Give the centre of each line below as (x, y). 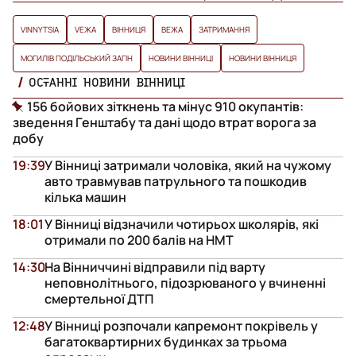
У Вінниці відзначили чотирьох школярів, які (182, 224)
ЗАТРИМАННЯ (224, 29)
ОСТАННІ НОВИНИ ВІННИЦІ (107, 81)
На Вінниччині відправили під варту (155, 267)
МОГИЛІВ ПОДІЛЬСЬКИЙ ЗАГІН (77, 58)
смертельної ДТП (99, 298)
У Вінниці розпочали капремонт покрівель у (181, 325)
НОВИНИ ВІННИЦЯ (263, 58)
